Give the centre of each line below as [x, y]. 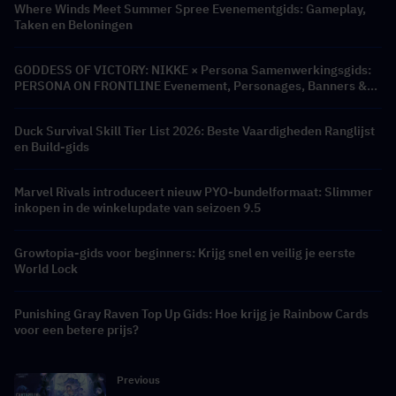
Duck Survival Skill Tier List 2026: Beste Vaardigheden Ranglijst [194, 131]
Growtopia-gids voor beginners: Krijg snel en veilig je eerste [185, 253]
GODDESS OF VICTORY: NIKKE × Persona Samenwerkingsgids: [193, 70]
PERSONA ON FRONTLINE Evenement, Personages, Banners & [190, 86]
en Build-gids [52, 147]
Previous [138, 380]
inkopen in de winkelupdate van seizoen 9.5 [137, 208]
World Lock [46, 269]
